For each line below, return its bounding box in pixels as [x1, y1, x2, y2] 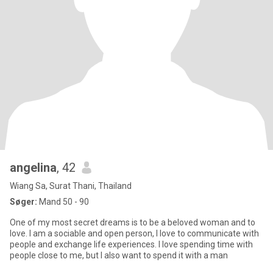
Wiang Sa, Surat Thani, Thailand [10, 181, 132, 191]
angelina [10, 160, 57, 175]
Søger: [10, 197, 37, 207]
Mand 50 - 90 [37, 197, 89, 207]
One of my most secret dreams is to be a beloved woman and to [10, 218, 255, 227]
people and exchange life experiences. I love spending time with [10, 239, 253, 249]
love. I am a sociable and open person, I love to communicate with [10, 229, 259, 238]
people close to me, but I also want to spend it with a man [10, 250, 228, 260]
